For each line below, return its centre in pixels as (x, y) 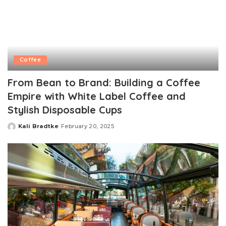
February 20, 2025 (88, 126)
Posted (19, 130)
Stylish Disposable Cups (65, 110)
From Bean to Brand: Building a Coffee (104, 83)
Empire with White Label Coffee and (97, 96)
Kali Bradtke (39, 126)
